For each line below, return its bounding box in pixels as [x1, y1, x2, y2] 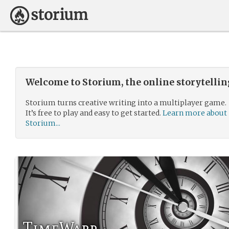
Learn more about [163, 108, 227, 118]
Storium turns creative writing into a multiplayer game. [26, 98, 226, 107]
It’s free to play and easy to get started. [26, 108, 163, 118]
